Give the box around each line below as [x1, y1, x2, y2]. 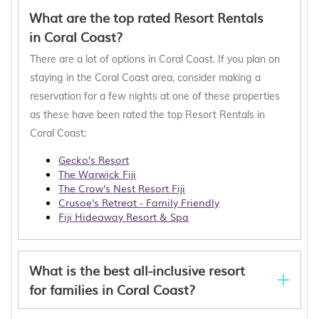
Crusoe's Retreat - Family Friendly [58, 195, 220, 209]
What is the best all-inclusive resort [29, 261, 246, 280]
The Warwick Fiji [58, 167, 137, 181]
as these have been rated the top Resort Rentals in [30, 108, 266, 121]
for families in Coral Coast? [29, 280, 196, 299]
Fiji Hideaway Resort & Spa [58, 209, 189, 224]
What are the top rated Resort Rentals [29, 8, 264, 27]
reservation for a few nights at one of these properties [30, 90, 281, 103]
